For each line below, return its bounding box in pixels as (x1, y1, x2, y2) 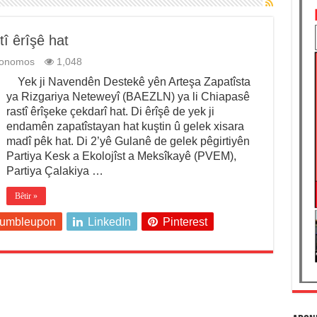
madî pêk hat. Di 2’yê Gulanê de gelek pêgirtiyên (6, 135, 250, 148)
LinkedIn (87, 216, 131, 229)
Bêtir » (14, 191, 38, 202)
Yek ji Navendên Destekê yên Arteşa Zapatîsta (6, 76, 250, 88)
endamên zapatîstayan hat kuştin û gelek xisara (6, 120, 244, 133)
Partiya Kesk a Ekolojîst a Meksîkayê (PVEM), (6, 150, 236, 163)
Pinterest (162, 216, 207, 229)
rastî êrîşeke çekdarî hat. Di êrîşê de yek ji (6, 105, 214, 118)
